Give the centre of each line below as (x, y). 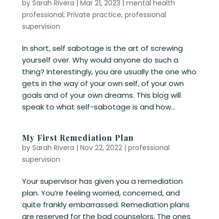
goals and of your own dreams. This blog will (101, 95)
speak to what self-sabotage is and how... (99, 107)
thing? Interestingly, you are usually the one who (109, 72)
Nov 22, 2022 (101, 148)
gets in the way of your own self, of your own (103, 83)
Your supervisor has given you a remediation (102, 181)
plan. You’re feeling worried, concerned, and (101, 193)
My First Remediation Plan (78, 138)
